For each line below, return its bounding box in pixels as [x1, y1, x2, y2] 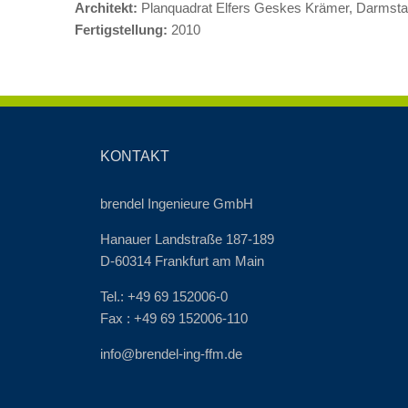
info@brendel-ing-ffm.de [100, 345, 242, 362]
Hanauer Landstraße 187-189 [100, 230, 274, 247]
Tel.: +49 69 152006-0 [100, 288, 228, 304]
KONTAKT [100, 148, 169, 164]
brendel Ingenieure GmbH [100, 195, 253, 211]
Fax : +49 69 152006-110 [100, 310, 248, 326]
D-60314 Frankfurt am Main [100, 252, 264, 269]
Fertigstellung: [75, 21, 168, 37]
